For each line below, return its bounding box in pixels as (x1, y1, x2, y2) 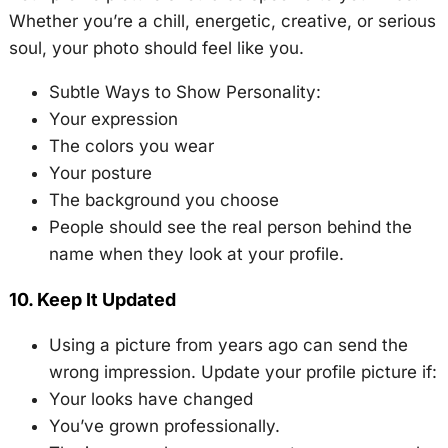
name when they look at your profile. (48, 244, 344, 264)
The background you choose (48, 190, 279, 210)
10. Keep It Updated (8, 289, 176, 310)
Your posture (48, 163, 152, 183)
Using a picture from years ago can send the (48, 335, 408, 355)
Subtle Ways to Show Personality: (48, 82, 321, 102)
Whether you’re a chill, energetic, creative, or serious (8, 11, 436, 31)
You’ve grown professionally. (48, 416, 280, 436)
